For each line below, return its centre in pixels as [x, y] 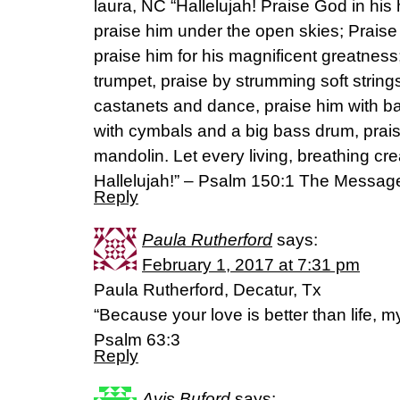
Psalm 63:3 [137, 340]
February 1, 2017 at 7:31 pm [251, 265]
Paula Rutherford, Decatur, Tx [208, 290]
